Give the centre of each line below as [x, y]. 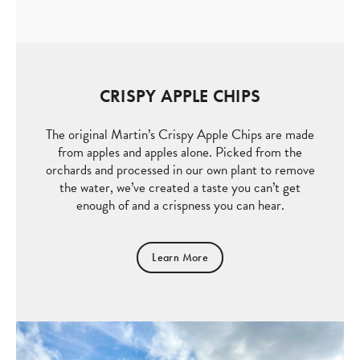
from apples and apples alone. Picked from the [180, 152]
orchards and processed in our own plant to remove [180, 170]
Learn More [180, 257]
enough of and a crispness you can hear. [180, 205]
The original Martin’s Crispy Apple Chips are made [180, 135]
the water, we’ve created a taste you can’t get [180, 188]
